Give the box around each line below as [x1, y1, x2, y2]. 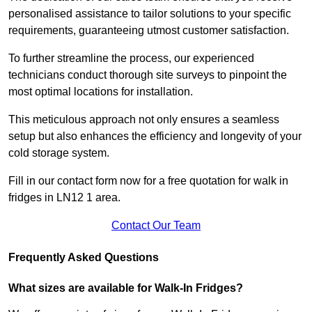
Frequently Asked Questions [8, 251, 159, 263]
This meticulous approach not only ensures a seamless [8, 113, 279, 125]
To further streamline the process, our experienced [8, 52, 254, 64]
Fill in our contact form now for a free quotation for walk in [8, 174, 288, 187]
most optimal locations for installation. [8, 85, 196, 97]
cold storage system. [8, 146, 109, 159]
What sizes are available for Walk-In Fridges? [8, 281, 246, 294]
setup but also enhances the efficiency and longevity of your [8, 130, 302, 142]
